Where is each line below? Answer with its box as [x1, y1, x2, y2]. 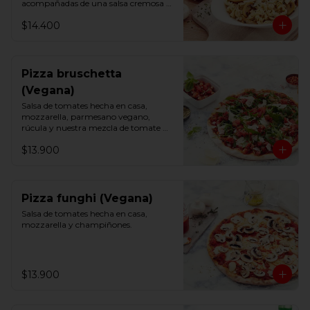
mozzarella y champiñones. [21, 219, 132, 230]
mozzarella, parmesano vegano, [21, 111, 150, 122]
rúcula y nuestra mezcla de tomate [21, 122, 161, 133]
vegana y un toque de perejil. [21, 9, 135, 19]
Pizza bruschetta [21, 67, 122, 80]
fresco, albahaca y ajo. [21, 134, 108, 144]
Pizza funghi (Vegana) [21, 192, 153, 205]
